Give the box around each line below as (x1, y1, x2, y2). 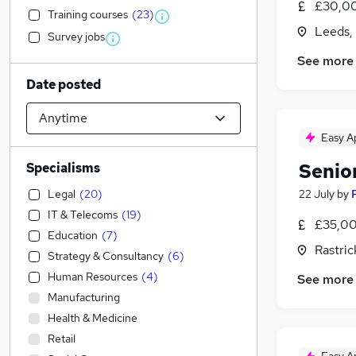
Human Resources (48, 269, 137, 284)
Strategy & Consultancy (48, 249, 164, 263)
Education (48, 228, 98, 242)
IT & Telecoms (48, 207, 118, 222)
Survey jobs (48, 29, 105, 44)
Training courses (48, 7, 128, 21)
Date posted (26, 76, 101, 93)
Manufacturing (48, 290, 120, 304)
